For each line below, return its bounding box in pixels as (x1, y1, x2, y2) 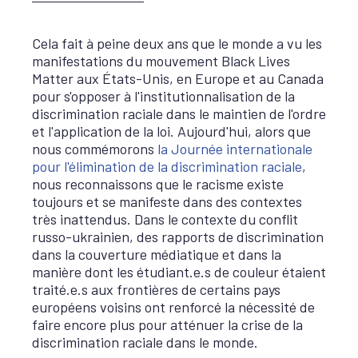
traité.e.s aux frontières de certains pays (32, 280, 280, 298)
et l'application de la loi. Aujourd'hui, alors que (32, 122, 311, 140)
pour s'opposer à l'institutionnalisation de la (32, 87, 295, 105)
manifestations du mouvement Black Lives (32, 52, 290, 70)
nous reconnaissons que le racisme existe (32, 175, 284, 193)
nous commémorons (32, 140, 157, 157)
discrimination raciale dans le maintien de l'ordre (32, 105, 326, 122)
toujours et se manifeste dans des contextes (32, 193, 302, 210)
